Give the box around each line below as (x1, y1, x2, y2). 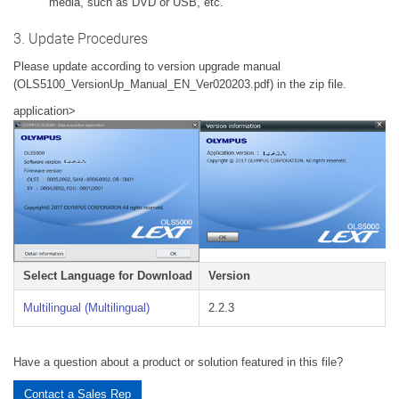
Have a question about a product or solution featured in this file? (13, 355, 343, 370)
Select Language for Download (23, 269, 192, 283)
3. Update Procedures (13, 30, 148, 48)
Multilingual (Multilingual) (23, 301, 150, 315)
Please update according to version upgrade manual (13, 60, 281, 74)
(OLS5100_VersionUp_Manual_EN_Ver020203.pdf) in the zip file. (13, 77, 346, 92)
